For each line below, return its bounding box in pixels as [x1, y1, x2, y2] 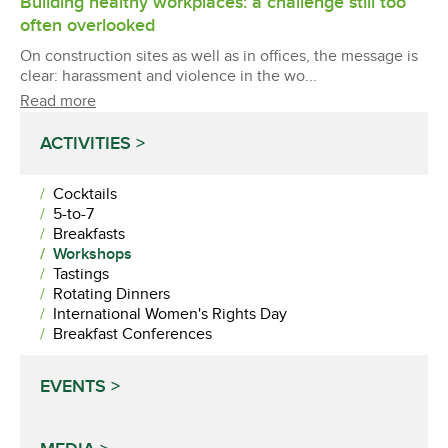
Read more [20, 91, 96, 111]
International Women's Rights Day [53, 304, 287, 324]
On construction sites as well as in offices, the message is [20, 46, 418, 66]
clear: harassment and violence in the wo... [20, 66, 317, 86]
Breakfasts [53, 224, 125, 244]
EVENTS [40, 375, 106, 397]
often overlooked [20, 14, 155, 36]
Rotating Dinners [53, 284, 170, 304]
